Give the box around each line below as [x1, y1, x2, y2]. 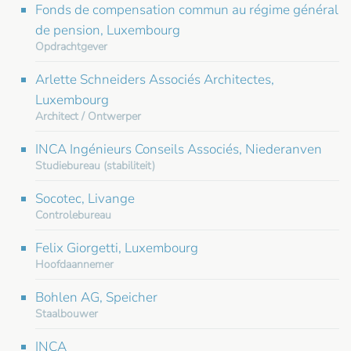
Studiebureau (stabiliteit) [35, 157, 155, 173]
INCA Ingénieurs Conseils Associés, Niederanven [35, 139, 322, 158]
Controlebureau [35, 207, 111, 223]
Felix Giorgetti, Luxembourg [35, 238, 198, 257]
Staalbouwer [35, 306, 98, 321]
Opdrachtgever [35, 38, 107, 54]
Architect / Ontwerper [35, 108, 141, 124]
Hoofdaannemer [35, 256, 114, 272]
